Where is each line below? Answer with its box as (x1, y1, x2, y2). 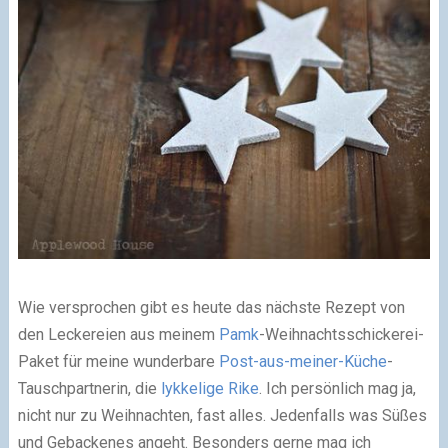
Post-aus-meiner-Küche (218, 352, 387, 372)
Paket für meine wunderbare (17, 352, 219, 372)
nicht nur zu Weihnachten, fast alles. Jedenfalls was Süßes (17, 406, 427, 426)
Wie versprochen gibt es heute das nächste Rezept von (17, 298, 405, 318)
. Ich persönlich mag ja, (258, 379, 416, 399)
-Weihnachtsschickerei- (258, 325, 424, 345)
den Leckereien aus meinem (17, 325, 219, 345)
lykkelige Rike (160, 379, 259, 399)
